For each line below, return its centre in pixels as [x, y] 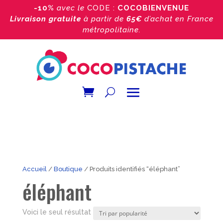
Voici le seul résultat [56, 212]
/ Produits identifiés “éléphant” [131, 169]
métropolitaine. [111, 30]
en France [194, 19]
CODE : [102, 8]
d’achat [160, 19]
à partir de [104, 19]
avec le [71, 8]
